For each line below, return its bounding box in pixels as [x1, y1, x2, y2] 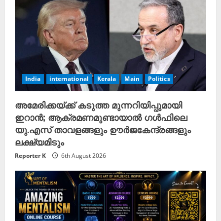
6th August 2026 [60, 151, 106, 160]
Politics [147, 74, 170, 83]
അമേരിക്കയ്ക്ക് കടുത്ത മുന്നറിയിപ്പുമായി [15, 98, 182, 111]
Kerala [97, 74, 116, 83]
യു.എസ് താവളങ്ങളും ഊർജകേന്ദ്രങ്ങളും [15, 123, 191, 136]
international [49, 74, 89, 83]
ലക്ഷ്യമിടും [15, 135, 64, 148]
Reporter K [15, 151, 46, 160]
